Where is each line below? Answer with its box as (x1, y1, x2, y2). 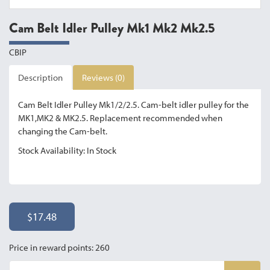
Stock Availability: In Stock (18, 145, 116, 157)
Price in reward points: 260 (9, 242, 110, 254)
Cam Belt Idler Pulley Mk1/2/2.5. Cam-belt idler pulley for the (18, 99, 249, 111)
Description (18, 72, 63, 84)
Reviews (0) (82, 72, 125, 84)
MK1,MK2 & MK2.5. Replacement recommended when (18, 112, 222, 124)
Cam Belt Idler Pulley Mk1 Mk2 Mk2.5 (9, 18, 215, 39)
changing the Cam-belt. (18, 125, 107, 137)
